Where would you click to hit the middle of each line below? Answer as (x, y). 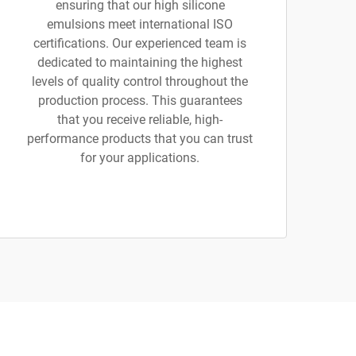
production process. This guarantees (140, 101)
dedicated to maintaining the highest (140, 62)
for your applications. (140, 158)
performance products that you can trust (140, 139)
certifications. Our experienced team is (140, 43)
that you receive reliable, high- (140, 120)
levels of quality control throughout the (140, 81)
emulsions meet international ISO (140, 24)
